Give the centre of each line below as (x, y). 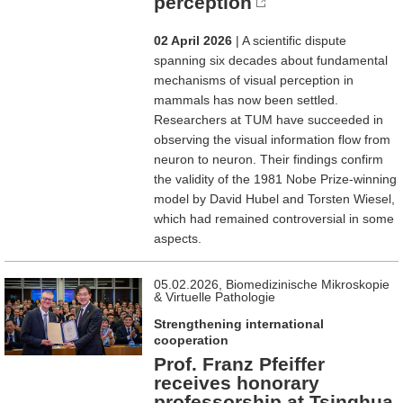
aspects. (178, 238)
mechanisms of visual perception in (254, 80)
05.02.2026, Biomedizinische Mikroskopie (272, 284)
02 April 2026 (193, 40)
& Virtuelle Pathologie (215, 296)
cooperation (192, 340)
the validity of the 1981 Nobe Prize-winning (276, 179)
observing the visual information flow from (273, 139)
